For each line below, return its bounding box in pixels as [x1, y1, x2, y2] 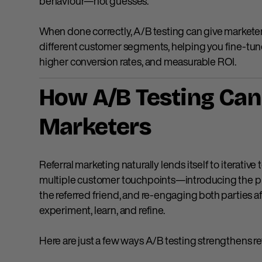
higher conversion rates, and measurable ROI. [39, 54, 237, 70]
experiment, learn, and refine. [39, 202, 165, 218]
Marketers [39, 113, 151, 142]
